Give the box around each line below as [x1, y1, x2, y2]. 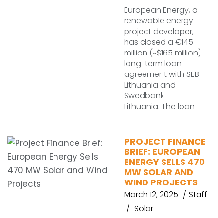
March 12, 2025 [124, 189, 178, 200]
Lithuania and [124, 79, 176, 91]
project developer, [124, 26, 194, 37]
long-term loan [124, 58, 182, 69]
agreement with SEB [124, 69, 199, 80]
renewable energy [124, 15, 193, 26]
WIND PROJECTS [124, 176, 198, 188]
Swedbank [124, 90, 164, 101]
